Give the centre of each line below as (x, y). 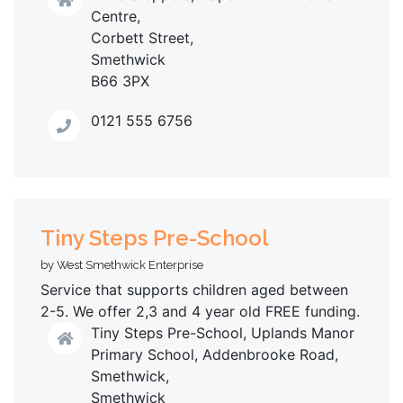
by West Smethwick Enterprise (122, 265)
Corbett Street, (142, 37)
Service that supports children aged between (194, 290)
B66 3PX (120, 81)
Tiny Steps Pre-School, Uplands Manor (223, 333)
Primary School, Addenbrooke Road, (215, 355)
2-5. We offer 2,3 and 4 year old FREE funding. (200, 312)
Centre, (116, 16)
